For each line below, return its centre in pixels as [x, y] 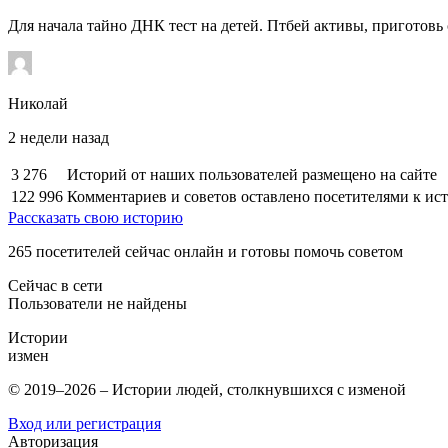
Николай [38, 103]
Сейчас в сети [55, 285]
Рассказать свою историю [95, 217]
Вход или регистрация [84, 423]
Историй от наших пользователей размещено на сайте [252, 174]
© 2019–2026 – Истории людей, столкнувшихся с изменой [207, 389]
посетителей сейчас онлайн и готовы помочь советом [217, 251]
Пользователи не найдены [97, 303]
